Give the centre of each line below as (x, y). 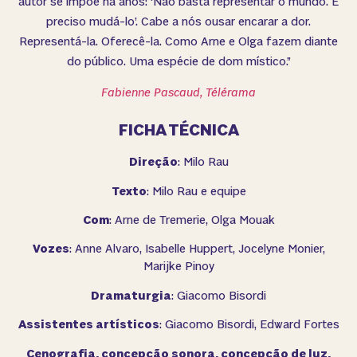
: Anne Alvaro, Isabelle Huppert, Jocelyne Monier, (197, 249)
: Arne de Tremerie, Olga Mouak (192, 221)
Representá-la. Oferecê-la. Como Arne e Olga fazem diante (178, 41)
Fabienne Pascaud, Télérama (178, 92)
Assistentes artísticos (88, 325)
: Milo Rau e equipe (196, 191)
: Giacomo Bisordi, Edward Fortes (249, 325)
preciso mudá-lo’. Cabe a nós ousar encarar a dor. (178, 22)
